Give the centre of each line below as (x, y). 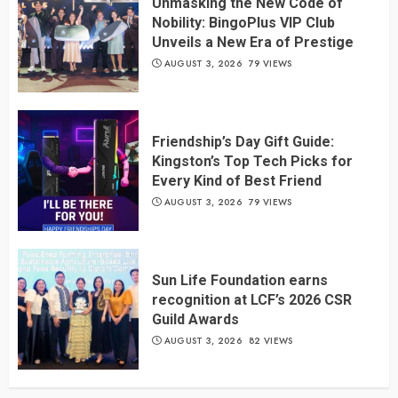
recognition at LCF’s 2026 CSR (252, 299)
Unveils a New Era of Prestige (253, 42)
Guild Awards (195, 319)
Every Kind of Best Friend (237, 180)
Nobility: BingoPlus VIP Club (243, 22)
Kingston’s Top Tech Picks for (252, 161)
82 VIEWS (271, 340)
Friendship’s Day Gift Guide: (243, 141)
